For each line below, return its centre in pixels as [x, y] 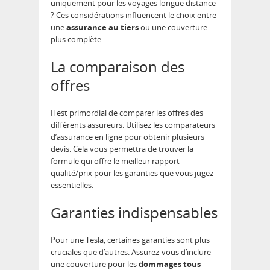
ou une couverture [173, 27]
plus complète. [77, 39]
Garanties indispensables [134, 212]
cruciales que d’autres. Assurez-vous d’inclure [131, 252]
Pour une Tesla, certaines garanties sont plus [130, 240]
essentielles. [72, 185]
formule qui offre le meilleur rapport [115, 161]
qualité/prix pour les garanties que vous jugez [132, 173]
